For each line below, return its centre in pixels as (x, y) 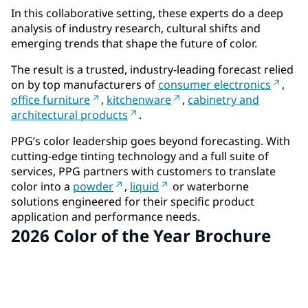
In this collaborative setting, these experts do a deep (147, 13)
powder (93, 187)
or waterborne (209, 187)
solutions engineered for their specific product (133, 202)
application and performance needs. (106, 217)
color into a (42, 187)
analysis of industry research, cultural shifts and (136, 29)
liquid (144, 187)
